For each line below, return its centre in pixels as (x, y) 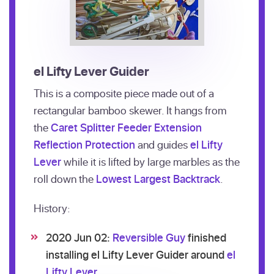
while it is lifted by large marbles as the (150, 161)
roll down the (65, 179)
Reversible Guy (149, 237)
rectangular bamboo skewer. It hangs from (130, 110)
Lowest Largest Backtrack (158, 179)
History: (52, 208)
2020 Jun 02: (79, 237)
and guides (163, 144)
